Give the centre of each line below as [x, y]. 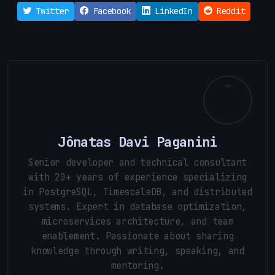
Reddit [229, 11]
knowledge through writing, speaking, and [137, 250]
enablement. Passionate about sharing [137, 236]
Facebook [109, 11]
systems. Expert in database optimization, [137, 206]
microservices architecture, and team [137, 221]
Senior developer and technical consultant [137, 162]
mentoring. [137, 265]
